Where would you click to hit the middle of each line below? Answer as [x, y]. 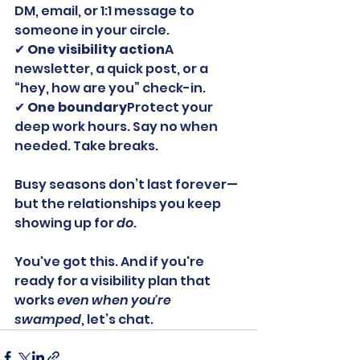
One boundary [77, 108]
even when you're [115, 301]
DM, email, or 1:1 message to [106, 11]
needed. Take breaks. [86, 146]
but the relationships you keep [119, 204]
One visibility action [96, 50]
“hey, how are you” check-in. [110, 88]
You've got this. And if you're [110, 262]
